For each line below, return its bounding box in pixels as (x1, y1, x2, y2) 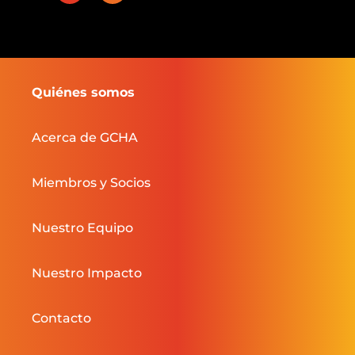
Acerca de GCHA (32, 129, 138, 145)
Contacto (32, 310, 91, 326)
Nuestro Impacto (32, 265, 142, 281)
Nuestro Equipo (32, 219, 133, 235)
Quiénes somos (32, 84, 135, 100)
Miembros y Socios (32, 174, 151, 190)
